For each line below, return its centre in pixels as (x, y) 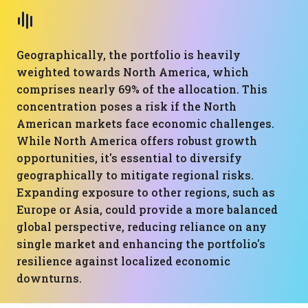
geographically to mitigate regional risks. (135, 175)
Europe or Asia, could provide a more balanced (147, 209)
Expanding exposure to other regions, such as (146, 192)
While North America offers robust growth (137, 141)
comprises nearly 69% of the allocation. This (142, 89)
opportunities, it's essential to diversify (129, 158)
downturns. (49, 278)
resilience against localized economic (123, 261)
